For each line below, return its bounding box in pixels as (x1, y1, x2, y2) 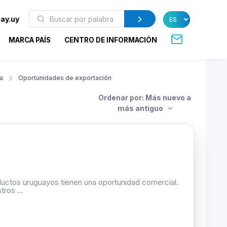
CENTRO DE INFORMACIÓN (64, 35, 158, 44)
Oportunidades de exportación (18, 73, 111, 82)
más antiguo (118, 103, 165, 112)
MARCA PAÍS (9, 35, 51, 44)
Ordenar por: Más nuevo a (98, 93, 191, 102)
